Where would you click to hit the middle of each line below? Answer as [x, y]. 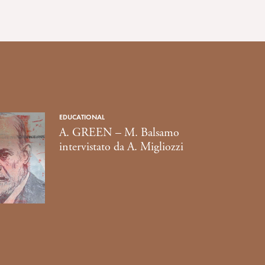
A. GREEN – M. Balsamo [119, 133]
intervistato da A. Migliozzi [121, 147]
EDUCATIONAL [82, 117]
